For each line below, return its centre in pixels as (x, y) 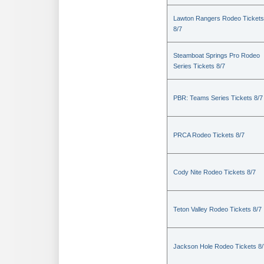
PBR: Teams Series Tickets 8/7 (218, 98)
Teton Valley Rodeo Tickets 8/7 (217, 209)
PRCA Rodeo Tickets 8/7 (209, 135)
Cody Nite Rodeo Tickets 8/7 (214, 172)
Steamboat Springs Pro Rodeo (217, 55)
